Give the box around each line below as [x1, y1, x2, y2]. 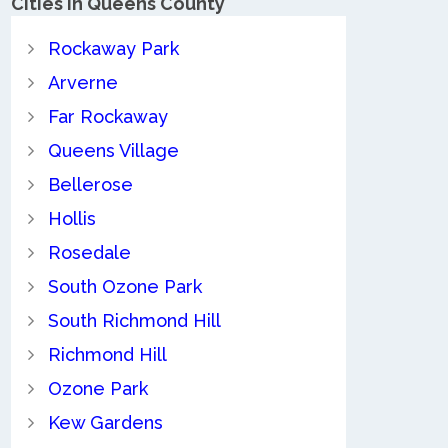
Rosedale [47, 242, 131, 264]
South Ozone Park [47, 276, 202, 298]
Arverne [47, 72, 118, 94]
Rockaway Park [47, 38, 179, 60]
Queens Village [47, 140, 179, 162]
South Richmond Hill [47, 310, 221, 332]
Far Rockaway [47, 106, 168, 128]
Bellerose [47, 174, 133, 196]
